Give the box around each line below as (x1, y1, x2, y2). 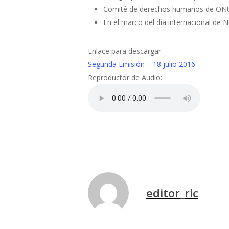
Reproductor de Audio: (88, 73, 162, 82)
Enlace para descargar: (88, 46, 163, 56)
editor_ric (146, 185, 198, 200)
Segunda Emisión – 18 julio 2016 (88, 59, 195, 69)
